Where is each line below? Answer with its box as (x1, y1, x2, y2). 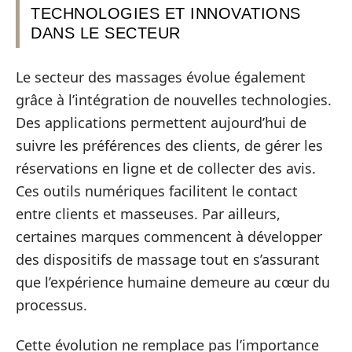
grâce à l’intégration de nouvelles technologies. (16, 90, 332, 109)
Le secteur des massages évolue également (16, 67, 306, 86)
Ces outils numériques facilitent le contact (16, 181, 298, 200)
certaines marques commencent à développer (16, 226, 322, 246)
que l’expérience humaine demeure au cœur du (16, 272, 330, 291)
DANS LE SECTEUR (31, 24, 181, 42)
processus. (16, 295, 87, 314)
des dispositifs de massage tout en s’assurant (16, 249, 320, 269)
